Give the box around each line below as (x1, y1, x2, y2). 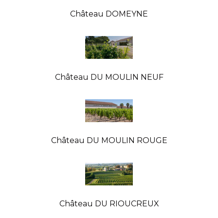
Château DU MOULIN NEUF (54, 72, 163, 82)
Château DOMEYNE (70, 9, 148, 18)
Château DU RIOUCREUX (59, 199, 159, 208)
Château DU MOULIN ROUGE (51, 135, 167, 145)
